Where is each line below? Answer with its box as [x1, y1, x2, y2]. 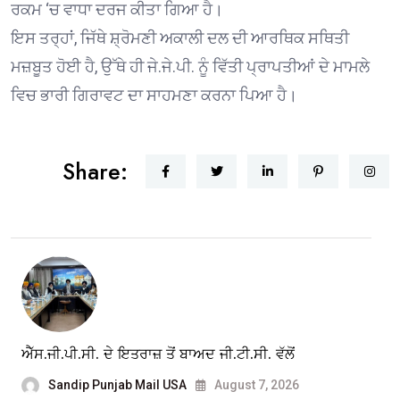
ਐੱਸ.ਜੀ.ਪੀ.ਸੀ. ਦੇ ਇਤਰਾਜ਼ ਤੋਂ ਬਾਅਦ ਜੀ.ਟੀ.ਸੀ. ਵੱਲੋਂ [21, 343, 295, 364]
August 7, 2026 [212, 377, 299, 392]
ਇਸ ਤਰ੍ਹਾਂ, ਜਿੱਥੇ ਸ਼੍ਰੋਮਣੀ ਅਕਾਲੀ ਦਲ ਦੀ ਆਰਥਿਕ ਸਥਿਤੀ [11, 28, 349, 47]
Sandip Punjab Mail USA [48, 377, 187, 392]
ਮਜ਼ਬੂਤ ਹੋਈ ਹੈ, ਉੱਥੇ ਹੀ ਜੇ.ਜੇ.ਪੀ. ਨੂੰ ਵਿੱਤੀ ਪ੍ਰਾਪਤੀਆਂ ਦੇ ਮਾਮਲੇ [11, 56, 370, 76]
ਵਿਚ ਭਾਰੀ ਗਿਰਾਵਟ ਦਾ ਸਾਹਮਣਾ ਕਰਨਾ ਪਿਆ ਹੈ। [11, 85, 297, 104]
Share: [62, 154, 128, 187]
